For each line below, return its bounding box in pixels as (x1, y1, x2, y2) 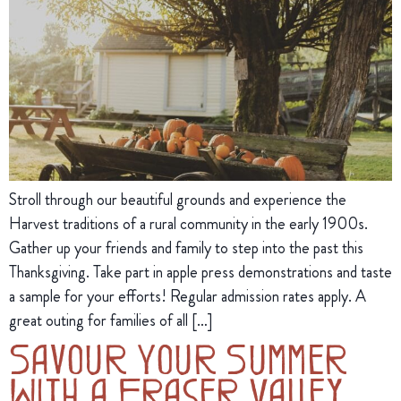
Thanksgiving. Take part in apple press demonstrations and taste (9, 260, 392, 284)
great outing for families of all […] (9, 308, 212, 332)
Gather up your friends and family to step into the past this (9, 235, 363, 260)
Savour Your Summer (9, 339, 347, 374)
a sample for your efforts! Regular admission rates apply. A (9, 284, 366, 308)
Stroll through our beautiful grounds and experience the (9, 187, 346, 211)
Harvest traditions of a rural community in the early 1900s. (9, 211, 368, 235)
